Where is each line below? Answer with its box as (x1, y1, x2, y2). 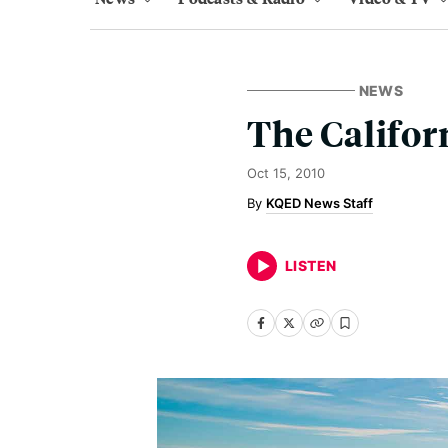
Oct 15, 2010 (247, 165, 325, 181)
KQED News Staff (266, 195, 373, 211)
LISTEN (285, 257, 337, 274)
